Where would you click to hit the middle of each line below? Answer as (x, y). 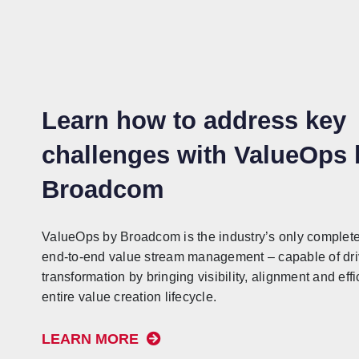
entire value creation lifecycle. (129, 296)
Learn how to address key (194, 120)
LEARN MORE (92, 339)
